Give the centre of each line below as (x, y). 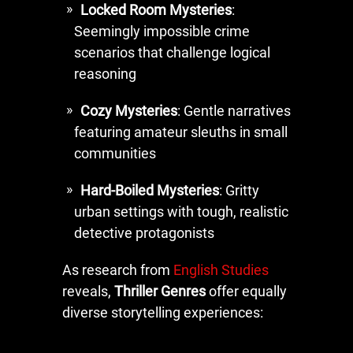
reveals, (88, 291)
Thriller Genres (160, 291)
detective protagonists (144, 232)
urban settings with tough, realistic (181, 211)
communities (115, 153)
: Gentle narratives (234, 110)
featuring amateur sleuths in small (181, 132)
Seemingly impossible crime (162, 31)
